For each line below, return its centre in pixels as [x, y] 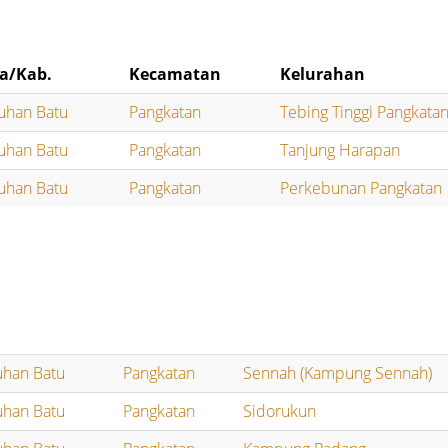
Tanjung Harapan [340, 150]
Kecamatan [175, 74]
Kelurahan [323, 74]
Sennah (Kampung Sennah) [338, 373]
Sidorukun [280, 411]
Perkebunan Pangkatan [361, 188]
